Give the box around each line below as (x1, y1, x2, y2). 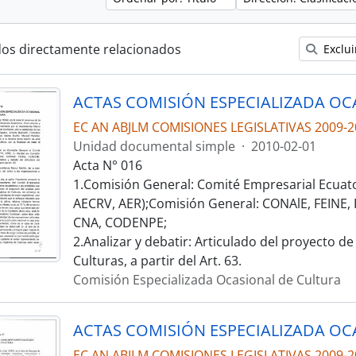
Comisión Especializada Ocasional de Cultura (72, 271, 341, 288)
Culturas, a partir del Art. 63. (72, 252, 242, 269)
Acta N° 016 (72, 157, 142, 174)
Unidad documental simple (72, 137, 235, 155)
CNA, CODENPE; (72, 214, 167, 231)
